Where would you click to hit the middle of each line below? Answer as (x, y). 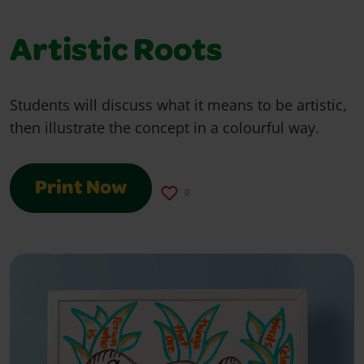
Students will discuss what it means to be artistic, (178, 104)
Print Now (81, 189)
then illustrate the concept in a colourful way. (165, 127)
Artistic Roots (116, 53)
